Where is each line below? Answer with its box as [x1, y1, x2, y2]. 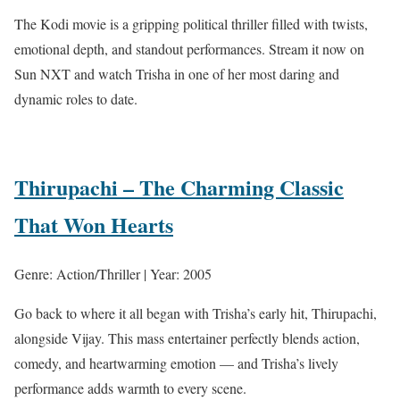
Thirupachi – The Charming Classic [14, 171, 344, 204]
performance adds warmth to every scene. [14, 379, 246, 398]
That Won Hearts [14, 209, 173, 241]
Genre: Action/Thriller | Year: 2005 [14, 264, 212, 284]
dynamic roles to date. [14, 89, 137, 109]
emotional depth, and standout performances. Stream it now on [14, 39, 364, 59]
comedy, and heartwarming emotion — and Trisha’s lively [14, 354, 338, 373]
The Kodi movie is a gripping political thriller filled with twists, [14, 14, 368, 34]
